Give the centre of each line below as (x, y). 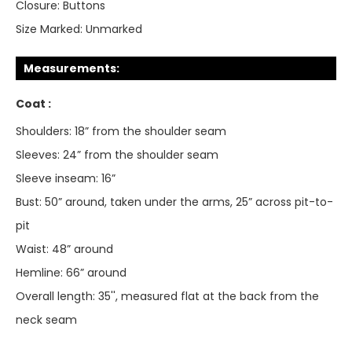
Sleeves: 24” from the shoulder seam (117, 155)
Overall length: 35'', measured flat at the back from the (167, 296)
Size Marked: (49, 29)
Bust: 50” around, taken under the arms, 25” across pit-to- (174, 202)
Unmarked (114, 29)
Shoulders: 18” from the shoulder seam (121, 131)
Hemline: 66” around (71, 273)
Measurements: (71, 68)
